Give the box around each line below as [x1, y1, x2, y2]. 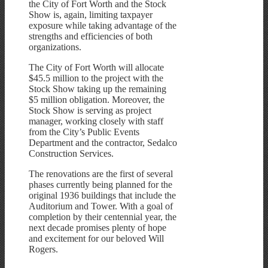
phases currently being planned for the [29, 179, 172, 190]
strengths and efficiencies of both [29, 31, 153, 41]
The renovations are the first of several [29, 168, 173, 179]
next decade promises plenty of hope [29, 222, 166, 233]
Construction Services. [29, 148, 114, 159]
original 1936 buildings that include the [29, 190, 176, 200]
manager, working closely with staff [29, 115, 163, 126]
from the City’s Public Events [29, 126, 139, 137]
